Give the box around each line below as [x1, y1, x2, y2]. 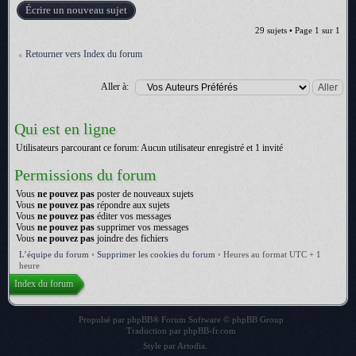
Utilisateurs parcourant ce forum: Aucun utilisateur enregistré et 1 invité [16, 142, 283, 153]
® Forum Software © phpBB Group [153, 315, 284, 324]
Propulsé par [79, 315, 127, 324]
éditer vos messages [95, 211, 172, 222]
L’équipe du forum [19, 250, 89, 259]
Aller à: [101, 80, 129, 92]
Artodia [176, 341, 205, 350]
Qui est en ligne [14, 120, 116, 137]
